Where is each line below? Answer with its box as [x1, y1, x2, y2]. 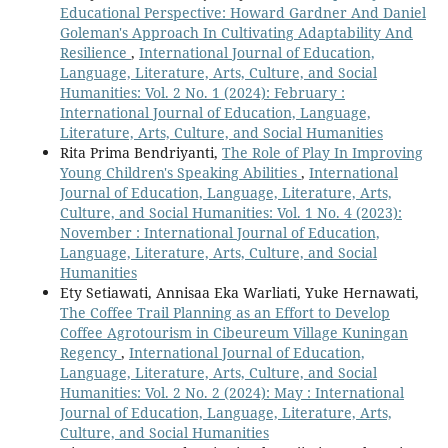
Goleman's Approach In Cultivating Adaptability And [59, 23, 413, 43]
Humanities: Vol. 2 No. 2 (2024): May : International [59, 383, 404, 403]
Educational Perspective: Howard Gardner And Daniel [59, 3, 426, 23]
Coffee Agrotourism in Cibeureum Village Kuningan [59, 323, 408, 343]
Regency [59, 343, 121, 363]
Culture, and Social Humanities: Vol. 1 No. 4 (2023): [59, 203, 402, 223]
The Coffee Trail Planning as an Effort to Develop [59, 303, 390, 323]
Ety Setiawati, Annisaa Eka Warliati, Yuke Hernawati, [59, 283, 419, 303]
